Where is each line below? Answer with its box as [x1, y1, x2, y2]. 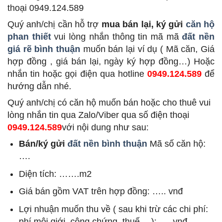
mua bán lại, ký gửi [101, 19, 186, 29]
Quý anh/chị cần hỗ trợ [7, 19, 102, 29]
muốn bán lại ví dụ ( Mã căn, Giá [80, 44, 215, 54]
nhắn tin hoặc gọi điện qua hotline [7, 68, 147, 79]
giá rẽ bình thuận [7, 44, 80, 54]
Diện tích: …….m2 [19, 168, 92, 179]
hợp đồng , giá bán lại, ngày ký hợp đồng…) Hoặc [7, 56, 215, 66]
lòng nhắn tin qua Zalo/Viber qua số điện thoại [7, 110, 189, 120]
